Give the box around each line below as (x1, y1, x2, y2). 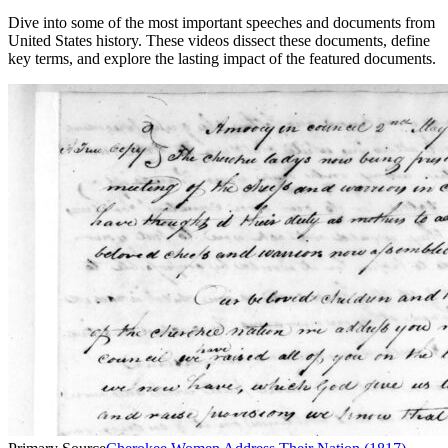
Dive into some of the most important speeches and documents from (8, 14, 435, 31)
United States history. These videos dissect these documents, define (8, 32, 430, 49)
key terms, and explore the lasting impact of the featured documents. (8, 50, 436, 67)
